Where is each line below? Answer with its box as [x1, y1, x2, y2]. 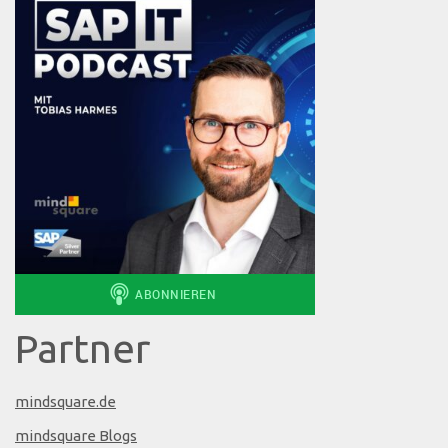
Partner [15, 326, 150, 372]
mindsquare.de [15, 393, 116, 411]
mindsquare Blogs [15, 426, 137, 444]
